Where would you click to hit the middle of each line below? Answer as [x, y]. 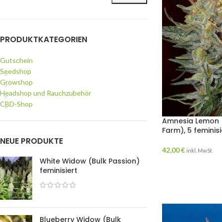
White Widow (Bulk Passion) [90, 161]
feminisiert [58, 170]
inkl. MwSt [199, 151]
